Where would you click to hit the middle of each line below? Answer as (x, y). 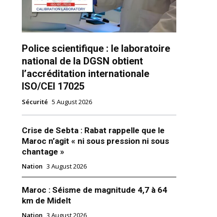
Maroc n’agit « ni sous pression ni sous (95, 141)
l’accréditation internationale (85, 74)
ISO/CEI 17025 (53, 86)
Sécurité (35, 102)
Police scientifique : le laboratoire (96, 49)
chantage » (43, 152)
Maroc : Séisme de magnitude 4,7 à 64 (94, 190)
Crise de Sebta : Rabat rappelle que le (93, 131)
